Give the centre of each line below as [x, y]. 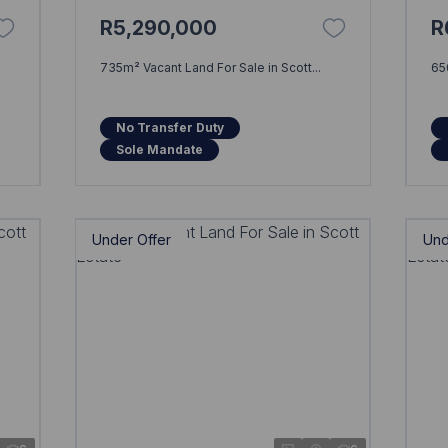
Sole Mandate [160, 149]
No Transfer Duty [170, 127]
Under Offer [132, 239]
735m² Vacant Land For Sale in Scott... [211, 67]
